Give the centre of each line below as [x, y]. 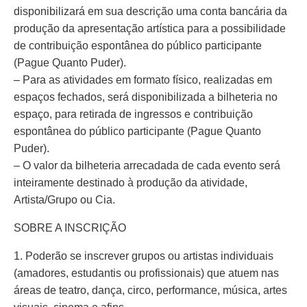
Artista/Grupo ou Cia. [64, 200]
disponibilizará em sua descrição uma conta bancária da [150, 11]
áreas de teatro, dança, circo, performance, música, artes [150, 290]
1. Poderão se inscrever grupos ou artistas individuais [144, 256]
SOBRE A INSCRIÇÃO [70, 228]
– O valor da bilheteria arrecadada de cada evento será [147, 165]
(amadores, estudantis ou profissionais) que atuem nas [146, 273]
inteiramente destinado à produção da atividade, [131, 183]
